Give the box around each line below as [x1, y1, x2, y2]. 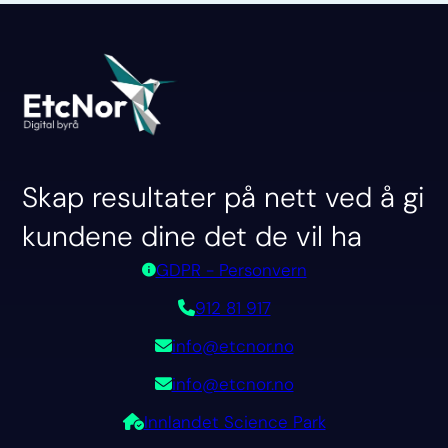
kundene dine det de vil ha [22, 217, 363, 255]
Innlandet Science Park [143, 410, 326, 433]
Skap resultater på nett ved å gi [22, 178, 425, 216]
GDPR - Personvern [155, 258, 307, 281]
